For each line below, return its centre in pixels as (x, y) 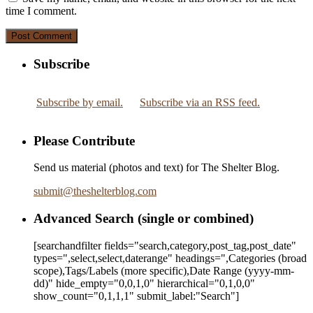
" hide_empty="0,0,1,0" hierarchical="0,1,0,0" (152, 283)
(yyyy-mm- (268, 270)
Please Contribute (84, 140)
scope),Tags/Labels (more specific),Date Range (138, 270)
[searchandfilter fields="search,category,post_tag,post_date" (165, 245)
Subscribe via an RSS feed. (200, 102)
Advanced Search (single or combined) (144, 219)
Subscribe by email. (80, 102)
